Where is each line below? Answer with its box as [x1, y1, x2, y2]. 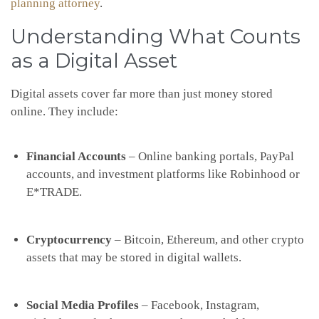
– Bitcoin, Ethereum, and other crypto [112, 233, 305, 247]
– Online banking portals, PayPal [126, 150, 295, 164]
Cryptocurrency [26, 233, 113, 247]
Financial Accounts [26, 150, 127, 164]
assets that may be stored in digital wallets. [26, 251, 242, 265]
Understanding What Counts [11, 24, 300, 49]
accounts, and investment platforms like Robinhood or [26, 167, 300, 182]
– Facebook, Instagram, [139, 298, 260, 313]
